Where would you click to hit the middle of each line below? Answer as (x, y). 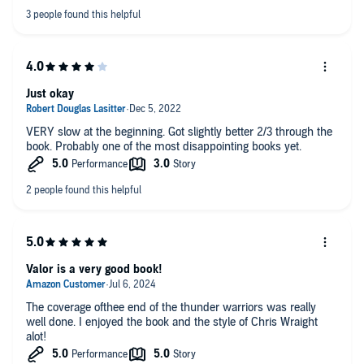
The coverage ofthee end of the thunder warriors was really (171, 307)
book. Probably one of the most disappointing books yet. (164, 146)
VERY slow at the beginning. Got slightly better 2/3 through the (179, 132)
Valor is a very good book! (94, 269)
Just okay (50, 93)
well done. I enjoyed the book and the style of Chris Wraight (172, 322)
